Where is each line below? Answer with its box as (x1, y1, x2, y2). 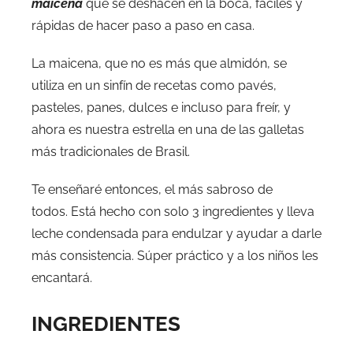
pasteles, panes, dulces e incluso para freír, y (32, 99, 291, 115)
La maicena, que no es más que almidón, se (32, 55, 287, 71)
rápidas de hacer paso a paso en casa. (32, 17, 255, 33)
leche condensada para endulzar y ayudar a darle (32, 225, 321, 241)
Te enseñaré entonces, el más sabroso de (32, 181, 273, 197)
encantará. (32, 269, 92, 285)
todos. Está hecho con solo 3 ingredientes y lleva (32, 203, 314, 219)
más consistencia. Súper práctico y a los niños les (32, 247, 318, 263)
